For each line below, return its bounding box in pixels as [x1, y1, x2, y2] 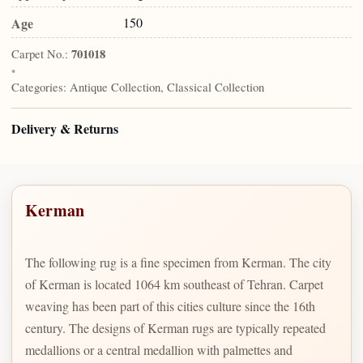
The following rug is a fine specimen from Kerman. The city [25, 253, 331, 271]
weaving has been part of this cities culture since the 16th [25, 297, 315, 314]
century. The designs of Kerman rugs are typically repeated [25, 318, 326, 336]
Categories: [11, 79, 66, 96]
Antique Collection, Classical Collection [70, 79, 264, 96]
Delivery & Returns [11, 119, 118, 139]
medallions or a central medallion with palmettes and [25, 340, 293, 358]
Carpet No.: [11, 45, 68, 62]
